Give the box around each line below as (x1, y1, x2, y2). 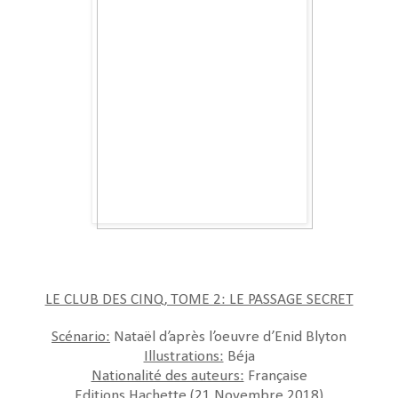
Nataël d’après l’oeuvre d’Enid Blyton (110, 329, 346, 345)
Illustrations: (143, 348, 224, 364)
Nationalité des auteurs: (91, 368, 244, 384)
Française (243, 368, 307, 384)
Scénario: (52, 329, 110, 345)
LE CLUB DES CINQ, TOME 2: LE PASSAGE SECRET (44, 291, 354, 307)
